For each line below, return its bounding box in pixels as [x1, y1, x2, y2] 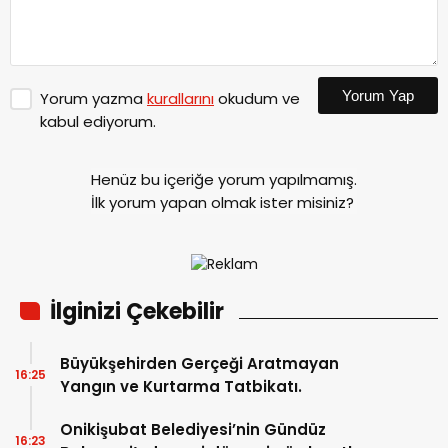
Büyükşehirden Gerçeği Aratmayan [60, 352, 339, 374]
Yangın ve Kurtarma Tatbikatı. [60, 375, 302, 397]
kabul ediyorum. [40, 110, 156, 132]
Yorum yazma [40, 87, 147, 109]
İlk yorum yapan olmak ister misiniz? [91, 191, 354, 213]
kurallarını [147, 87, 214, 109]
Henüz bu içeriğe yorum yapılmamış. [91, 168, 357, 190]
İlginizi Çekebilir [50, 295, 224, 327]
